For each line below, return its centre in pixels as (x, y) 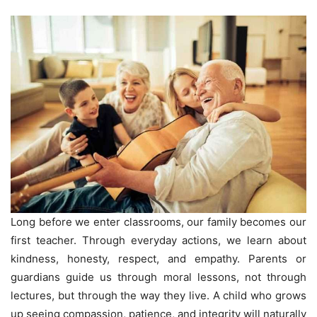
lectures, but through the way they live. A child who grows (158, 296)
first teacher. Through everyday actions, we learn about (158, 241)
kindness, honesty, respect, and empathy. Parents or (158, 259)
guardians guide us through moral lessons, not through (158, 277)
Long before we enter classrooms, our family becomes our (158, 222)
